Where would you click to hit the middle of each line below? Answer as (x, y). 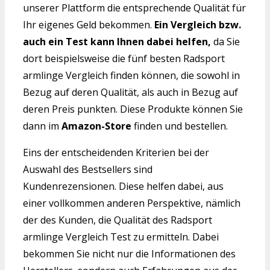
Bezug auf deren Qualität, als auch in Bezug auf (130, 93)
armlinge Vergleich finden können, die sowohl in (131, 76)
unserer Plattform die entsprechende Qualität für (134, 8)
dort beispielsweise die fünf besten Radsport (124, 59)
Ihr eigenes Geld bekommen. (89, 25)
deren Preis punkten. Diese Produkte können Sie (133, 109)
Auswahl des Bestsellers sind (88, 170)
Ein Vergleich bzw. (198, 25)
